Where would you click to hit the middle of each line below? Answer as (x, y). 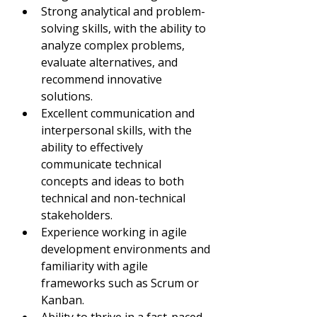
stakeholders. (77, 215)
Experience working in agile (115, 232)
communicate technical (103, 164)
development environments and (127, 249)
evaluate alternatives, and (111, 62)
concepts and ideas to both (114, 181)
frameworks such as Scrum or (121, 283)
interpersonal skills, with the (118, 130)
